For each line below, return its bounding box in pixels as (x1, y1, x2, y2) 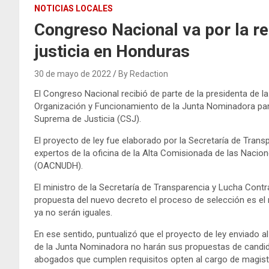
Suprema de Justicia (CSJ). (34, 113, 141, 124)
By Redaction (118, 68, 168, 79)
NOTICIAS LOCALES (34, 3, 113, 13)
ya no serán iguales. (34, 207, 112, 218)
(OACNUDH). (34, 160, 83, 171)
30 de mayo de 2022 (34, 68, 111, 79)
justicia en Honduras (34, 41, 190, 61)
